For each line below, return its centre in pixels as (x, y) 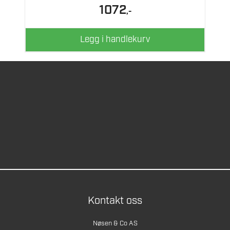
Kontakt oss (115, 201)
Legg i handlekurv (115, 40)
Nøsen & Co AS (115, 224)
